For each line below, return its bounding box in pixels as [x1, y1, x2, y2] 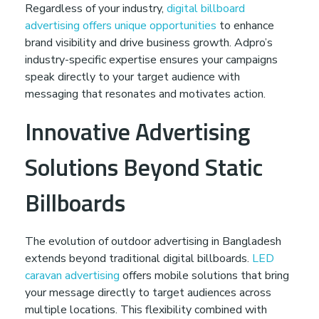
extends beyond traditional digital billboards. [25, 250, 252, 266]
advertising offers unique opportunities [25, 18, 216, 34]
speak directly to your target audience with [25, 69, 240, 85]
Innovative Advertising [25, 113, 250, 150]
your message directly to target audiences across [25, 284, 271, 300]
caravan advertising [25, 267, 120, 283]
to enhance [216, 18, 274, 34]
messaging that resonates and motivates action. [25, 86, 266, 103]
